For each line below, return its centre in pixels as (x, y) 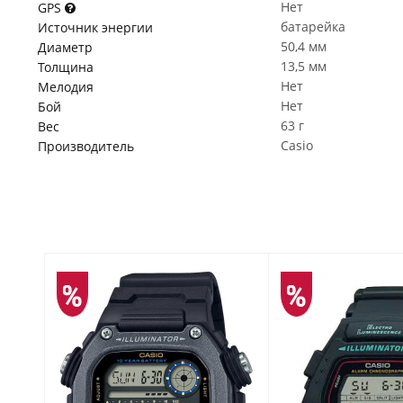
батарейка (313, 27)
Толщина (66, 67)
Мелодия (66, 87)
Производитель (86, 146)
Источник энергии (95, 27)
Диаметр (65, 47)
